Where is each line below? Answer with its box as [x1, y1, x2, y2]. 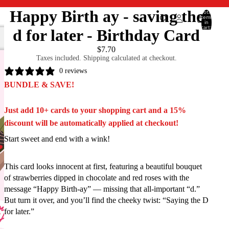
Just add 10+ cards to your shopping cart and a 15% [4, 105, 186, 114]
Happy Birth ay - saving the [9, 7, 203, 26]
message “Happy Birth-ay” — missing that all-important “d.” [4, 184, 200, 193]
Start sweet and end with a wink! [4, 134, 110, 143]
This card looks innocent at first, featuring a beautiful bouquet [4, 162, 202, 171]
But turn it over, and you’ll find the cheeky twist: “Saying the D [4, 195, 209, 204]
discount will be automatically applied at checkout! [4, 118, 178, 127]
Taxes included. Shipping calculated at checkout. [36, 54, 177, 62]
